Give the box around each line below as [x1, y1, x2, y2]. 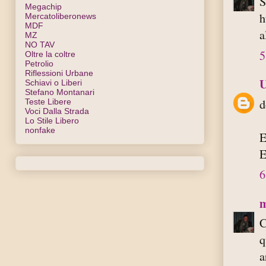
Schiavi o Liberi [25, 77, 82, 87]
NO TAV [25, 39, 55, 49]
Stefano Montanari [25, 87, 94, 97]
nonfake [25, 125, 55, 135]
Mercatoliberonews [25, 11, 96, 21]
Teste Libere [25, 96, 71, 106]
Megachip [25, 1, 62, 11]
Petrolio [25, 58, 53, 68]
